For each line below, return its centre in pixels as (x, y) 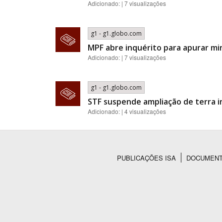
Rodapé (77, 171)
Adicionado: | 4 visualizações (127, 111)
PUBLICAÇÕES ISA (146, 158)
